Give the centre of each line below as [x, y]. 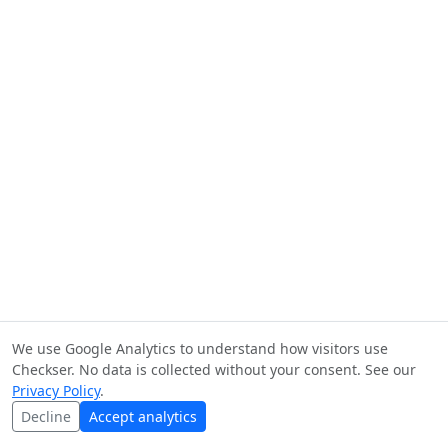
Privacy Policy [56, 390]
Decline [46, 416]
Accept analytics [143, 416]
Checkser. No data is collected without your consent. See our [214, 369]
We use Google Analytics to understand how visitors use [200, 348]
